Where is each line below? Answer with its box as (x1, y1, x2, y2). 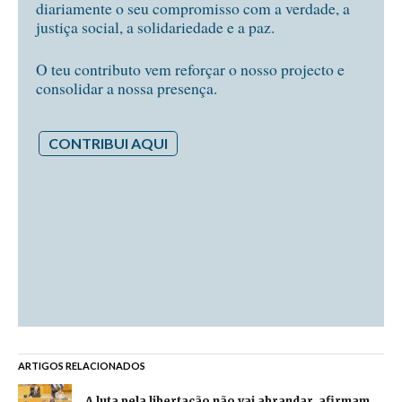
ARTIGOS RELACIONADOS (18, 360, 145, 372)
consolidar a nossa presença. (36, 76, 217, 99)
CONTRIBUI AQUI (48, 135, 168, 153)
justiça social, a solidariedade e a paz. (36, 15, 275, 38)
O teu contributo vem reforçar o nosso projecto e (36, 57, 345, 80)
